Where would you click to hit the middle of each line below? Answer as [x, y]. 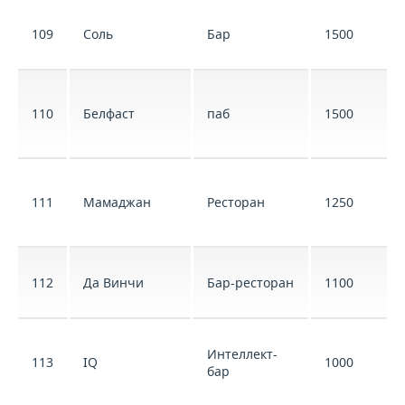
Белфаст [109, 113]
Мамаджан [117, 202]
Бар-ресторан [250, 283]
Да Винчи [113, 283]
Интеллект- [242, 354]
